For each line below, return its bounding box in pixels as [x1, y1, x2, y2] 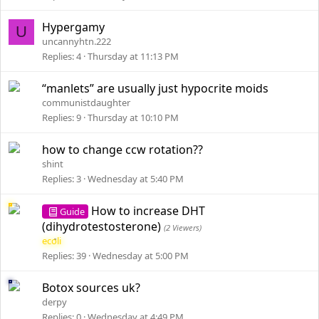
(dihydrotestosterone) [42, 219, 164, 234]
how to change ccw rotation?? [42, 142, 203, 157]
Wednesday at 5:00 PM [93, 249, 189, 262]
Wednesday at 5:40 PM [88, 172, 184, 185]
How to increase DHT [91, 203, 206, 219]
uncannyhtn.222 [42, 35, 111, 48]
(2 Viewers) [164, 222, 202, 233]
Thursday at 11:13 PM [88, 50, 179, 63]
